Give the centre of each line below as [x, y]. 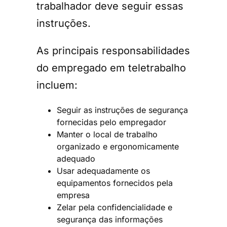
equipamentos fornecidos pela [115, 183]
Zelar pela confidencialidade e [115, 207]
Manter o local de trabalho [107, 134]
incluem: [57, 85]
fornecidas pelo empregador [111, 122]
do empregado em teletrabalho [111, 68]
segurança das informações [110, 219]
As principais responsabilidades [113, 50]
